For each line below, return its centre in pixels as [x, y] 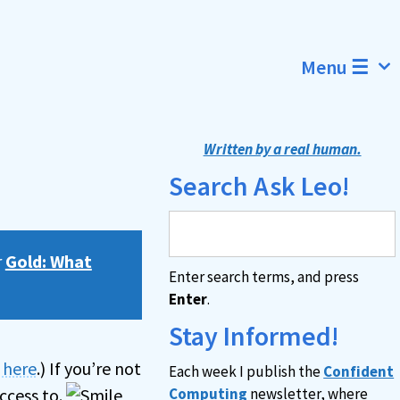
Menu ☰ [335, 67]
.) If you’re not [88, 368]
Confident [359, 371]
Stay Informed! [254, 336]
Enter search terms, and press [264, 277]
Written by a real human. [282, 149]
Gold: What [48, 261]
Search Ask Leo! [260, 186]
